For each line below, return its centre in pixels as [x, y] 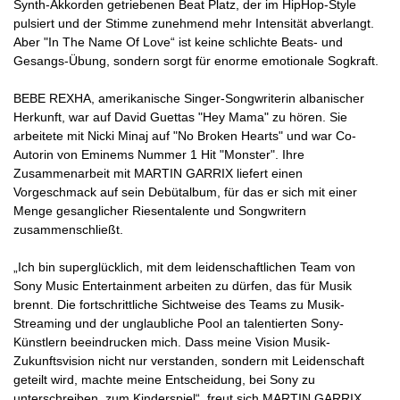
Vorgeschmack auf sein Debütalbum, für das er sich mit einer [185, 192]
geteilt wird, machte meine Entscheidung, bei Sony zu [164, 379]
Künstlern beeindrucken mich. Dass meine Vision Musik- [172, 342]
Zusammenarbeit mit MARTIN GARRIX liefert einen [158, 173]
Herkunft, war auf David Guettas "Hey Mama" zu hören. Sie [180, 117]
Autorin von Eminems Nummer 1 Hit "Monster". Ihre [159, 154]
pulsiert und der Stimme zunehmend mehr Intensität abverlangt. [194, 23]
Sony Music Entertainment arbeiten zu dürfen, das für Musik [183, 286]
